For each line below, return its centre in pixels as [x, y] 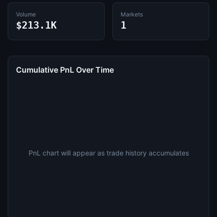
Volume [26, 14]
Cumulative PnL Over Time [65, 70]
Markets [132, 14]
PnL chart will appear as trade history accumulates [108, 153]
